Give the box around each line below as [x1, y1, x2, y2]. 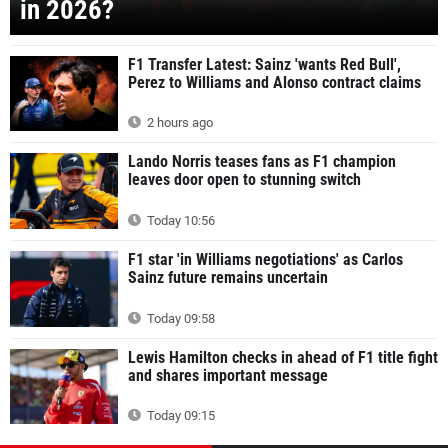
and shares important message [128, 365, 328, 385]
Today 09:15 [144, 408, 215, 424]
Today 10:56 [144, 213, 215, 229]
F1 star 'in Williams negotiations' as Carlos [128, 250, 403, 270]
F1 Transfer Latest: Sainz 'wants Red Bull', [128, 54, 401, 74]
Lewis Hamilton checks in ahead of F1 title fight [128, 347, 438, 367]
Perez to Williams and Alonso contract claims [128, 72, 421, 92]
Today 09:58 [144, 310, 215, 326]
